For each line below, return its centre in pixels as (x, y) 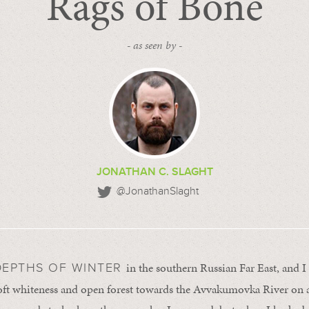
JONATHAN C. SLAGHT (154, 172)
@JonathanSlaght (157, 191)
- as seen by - (154, 45)
